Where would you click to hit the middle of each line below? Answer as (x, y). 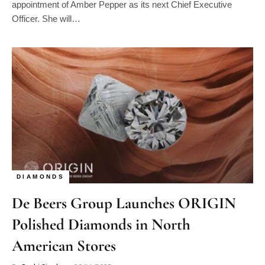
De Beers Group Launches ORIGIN (124, 203)
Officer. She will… (46, 19)
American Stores (64, 245)
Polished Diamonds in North (101, 224)
